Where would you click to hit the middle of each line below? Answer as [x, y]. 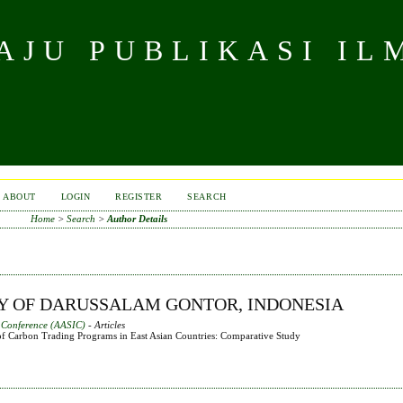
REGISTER [139, 197]
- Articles [106, 324]
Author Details [137, 219]
